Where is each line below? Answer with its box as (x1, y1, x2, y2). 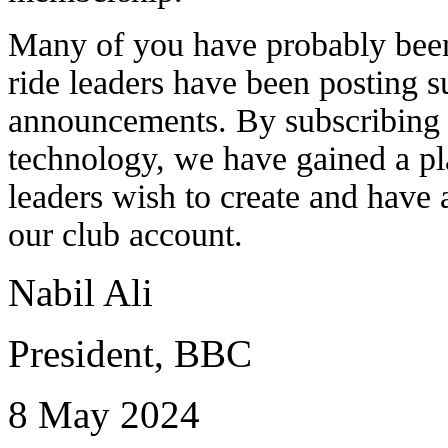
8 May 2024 (8, 392, 200, 436)
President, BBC (8, 331, 252, 375)
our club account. (8, 215, 243, 253)
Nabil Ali (8, 270, 153, 314)
